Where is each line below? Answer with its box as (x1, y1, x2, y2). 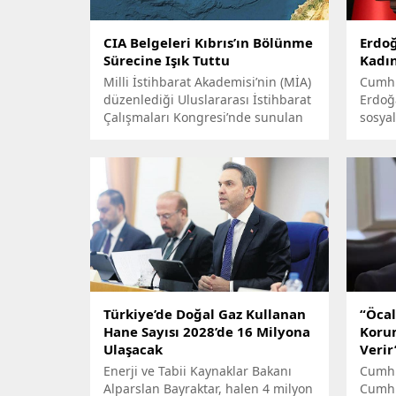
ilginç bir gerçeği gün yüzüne (103, 143, 279, 161)
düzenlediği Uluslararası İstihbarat (103, 90, 311, 108)
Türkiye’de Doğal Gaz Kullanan (103, 304, 306, 323)
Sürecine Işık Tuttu (103, 50, 230, 69)
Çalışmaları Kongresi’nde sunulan (103, 108, 303, 126)
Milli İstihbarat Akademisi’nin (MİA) (103, 72, 311, 90)
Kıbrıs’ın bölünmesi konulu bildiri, (103, 126, 304, 143)
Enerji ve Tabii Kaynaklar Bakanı (103, 362, 292, 379)
